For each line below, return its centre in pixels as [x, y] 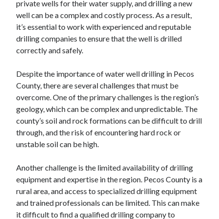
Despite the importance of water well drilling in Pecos [105, 74]
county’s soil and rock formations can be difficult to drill [109, 120]
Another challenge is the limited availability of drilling [105, 167]
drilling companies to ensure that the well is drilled [99, 38]
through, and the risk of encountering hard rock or [99, 132]
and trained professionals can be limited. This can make [108, 203]
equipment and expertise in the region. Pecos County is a [109, 179]
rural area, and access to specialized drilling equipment [107, 191]
